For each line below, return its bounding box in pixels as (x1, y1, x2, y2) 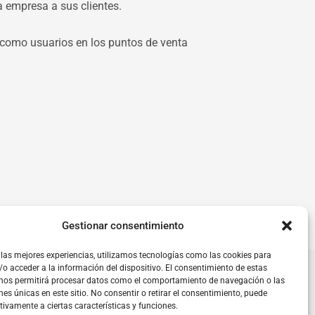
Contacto (86, 266, 131, 279)
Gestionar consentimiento (61, 219, 184, 232)
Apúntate (142, 266, 187, 279)
